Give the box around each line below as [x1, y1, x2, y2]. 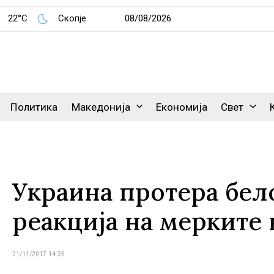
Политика [10, 101, 58, 113]
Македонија [71, 101, 130, 113]
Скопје [58, 12, 87, 24]
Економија [156, 101, 208, 113]
